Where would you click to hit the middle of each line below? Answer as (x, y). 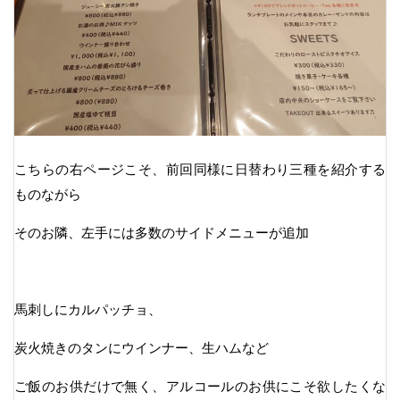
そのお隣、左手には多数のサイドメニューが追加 (162, 232)
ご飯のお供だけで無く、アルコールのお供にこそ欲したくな (200, 386)
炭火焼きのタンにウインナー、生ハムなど (142, 347)
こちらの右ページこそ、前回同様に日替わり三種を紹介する (200, 169)
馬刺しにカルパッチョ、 (88, 309)
